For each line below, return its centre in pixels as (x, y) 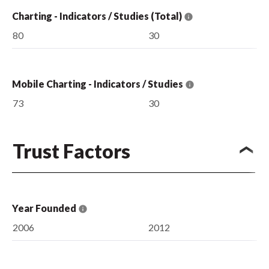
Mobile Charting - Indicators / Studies (98, 83)
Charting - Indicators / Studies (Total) (98, 16)
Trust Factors (71, 151)
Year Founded (45, 208)
